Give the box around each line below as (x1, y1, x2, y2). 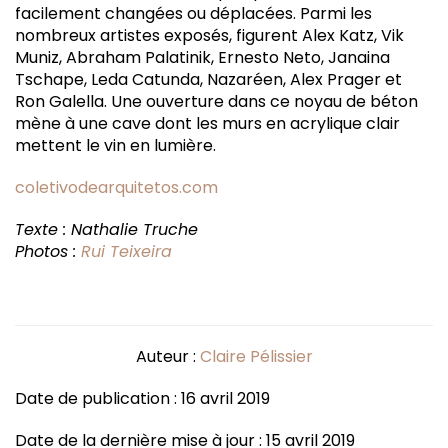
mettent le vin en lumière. (15, 134, 216, 157)
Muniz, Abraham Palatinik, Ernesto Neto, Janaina (15, 46, 390, 69)
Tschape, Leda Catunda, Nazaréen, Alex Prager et (15, 68, 402, 91)
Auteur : (135, 345, 200, 368)
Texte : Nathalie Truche (15, 218, 198, 241)
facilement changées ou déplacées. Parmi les (15, 2, 372, 25)
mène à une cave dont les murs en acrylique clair (15, 112, 400, 135)
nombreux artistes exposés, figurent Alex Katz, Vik (15, 24, 404, 47)
